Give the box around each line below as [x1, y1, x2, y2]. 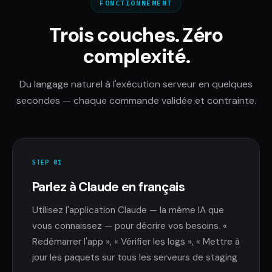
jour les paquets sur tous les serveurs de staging [32, 251, 237, 264]
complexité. [82, 44, 190, 69]
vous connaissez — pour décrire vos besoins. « [32, 220, 227, 233]
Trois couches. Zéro [49, 22, 223, 48]
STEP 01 [32, 158, 63, 166]
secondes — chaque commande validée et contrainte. [16, 93, 256, 107]
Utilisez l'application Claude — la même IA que [32, 204, 224, 217]
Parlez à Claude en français [32, 178, 185, 195]
